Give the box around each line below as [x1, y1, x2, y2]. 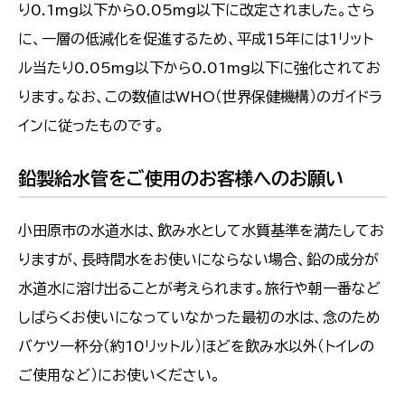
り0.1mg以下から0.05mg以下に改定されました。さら [18, 3, 375, 18]
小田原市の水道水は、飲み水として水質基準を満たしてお [18, 223, 384, 239]
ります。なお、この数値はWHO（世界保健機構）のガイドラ [18, 89, 382, 105]
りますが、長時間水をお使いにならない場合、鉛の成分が [18, 252, 379, 268]
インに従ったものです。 [18, 118, 165, 134]
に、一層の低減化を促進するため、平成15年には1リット [18, 32, 373, 47]
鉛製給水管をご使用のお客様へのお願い [18, 169, 344, 188]
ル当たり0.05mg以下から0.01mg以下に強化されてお [18, 61, 381, 76]
